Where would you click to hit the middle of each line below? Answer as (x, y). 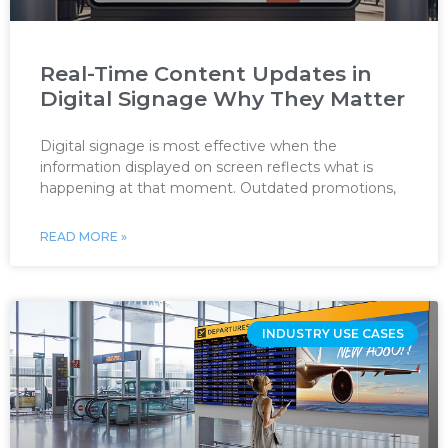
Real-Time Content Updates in (206, 73)
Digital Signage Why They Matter (222, 98)
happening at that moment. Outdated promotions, (218, 188)
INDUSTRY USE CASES (332, 334)
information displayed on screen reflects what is (206, 167)
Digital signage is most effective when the (188, 146)
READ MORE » (83, 236)
